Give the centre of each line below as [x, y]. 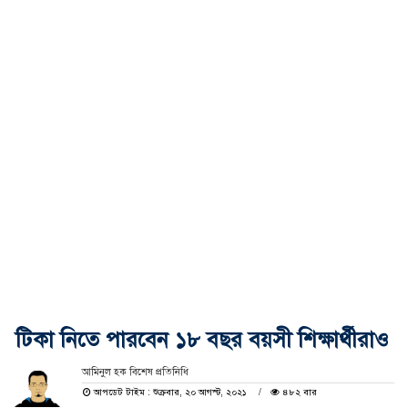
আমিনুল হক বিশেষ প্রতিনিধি [135, 372]
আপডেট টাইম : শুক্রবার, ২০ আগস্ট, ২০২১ [170, 392]
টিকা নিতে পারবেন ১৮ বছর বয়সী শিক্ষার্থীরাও [202, 339]
